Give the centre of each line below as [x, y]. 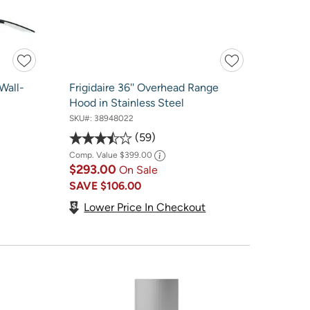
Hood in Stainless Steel [126, 102]
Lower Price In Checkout [145, 207]
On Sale [138, 170]
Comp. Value [94, 155]
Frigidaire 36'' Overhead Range [144, 87]
